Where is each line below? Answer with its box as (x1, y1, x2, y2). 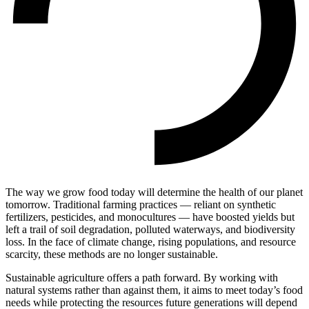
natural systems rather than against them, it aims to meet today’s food (6, 283, 303, 296)
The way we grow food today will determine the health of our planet (6, 186, 303, 198)
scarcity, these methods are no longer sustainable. (6, 248, 218, 260)
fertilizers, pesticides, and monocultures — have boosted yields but (6, 210, 295, 223)
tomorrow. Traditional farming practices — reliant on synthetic (6, 198, 276, 210)
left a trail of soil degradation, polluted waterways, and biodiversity (6, 223, 295, 235)
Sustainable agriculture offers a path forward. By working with (6, 271, 278, 283)
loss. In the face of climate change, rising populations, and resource (6, 235, 296, 248)
